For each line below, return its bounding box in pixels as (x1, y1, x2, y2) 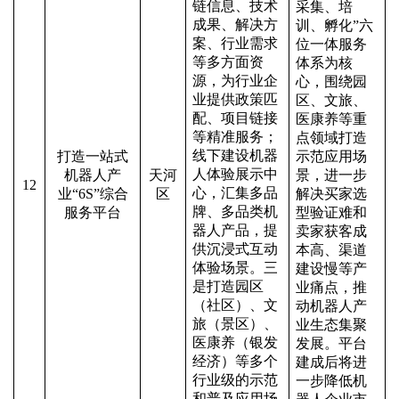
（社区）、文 (192, 297, 278, 313)
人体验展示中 (192, 167, 278, 182)
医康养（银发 (192, 335, 278, 350)
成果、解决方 (192, 17, 278, 32)
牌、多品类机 (192, 204, 278, 219)
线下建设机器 (192, 148, 278, 163)
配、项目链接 (192, 110, 278, 126)
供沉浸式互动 (192, 241, 278, 256)
